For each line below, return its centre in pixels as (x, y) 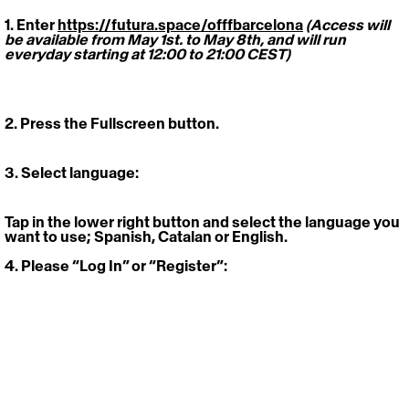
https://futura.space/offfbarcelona (180, 25)
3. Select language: (73, 173)
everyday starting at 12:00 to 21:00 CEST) (147, 54)
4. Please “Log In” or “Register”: (116, 266)
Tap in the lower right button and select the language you (204, 222)
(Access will (349, 25)
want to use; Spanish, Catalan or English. (147, 237)
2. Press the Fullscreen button (110, 124)
